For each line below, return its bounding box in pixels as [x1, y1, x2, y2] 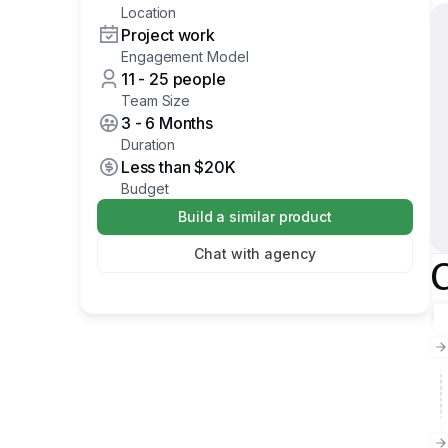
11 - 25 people [121, 69, 226, 89]
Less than [121, 157, 191, 177]
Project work [121, 25, 215, 45]
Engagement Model [121, 48, 249, 65]
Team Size [121, 92, 191, 109]
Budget [121, 180, 169, 197]
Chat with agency [194, 245, 316, 262]
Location [121, 4, 177, 21]
